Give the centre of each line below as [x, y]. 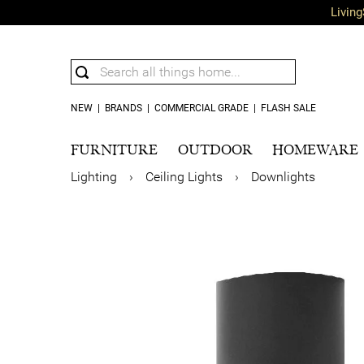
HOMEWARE [316, 149]
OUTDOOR [215, 149]
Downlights [283, 177]
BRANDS [123, 108]
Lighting [94, 177]
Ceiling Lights [184, 177]
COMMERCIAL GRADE [201, 108]
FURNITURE [114, 149]
